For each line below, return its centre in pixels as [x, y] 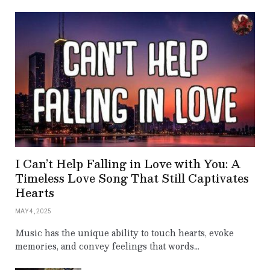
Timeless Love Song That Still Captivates [132, 178]
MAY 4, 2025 [33, 211]
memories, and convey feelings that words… [107, 246]
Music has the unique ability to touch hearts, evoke [124, 232]
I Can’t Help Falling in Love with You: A [128, 163]
